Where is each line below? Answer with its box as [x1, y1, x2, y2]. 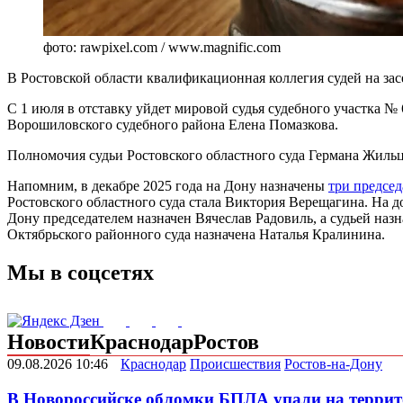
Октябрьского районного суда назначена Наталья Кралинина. [7, 227, 385, 243]
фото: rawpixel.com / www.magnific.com [43, 40, 281, 56]
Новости [7, 330, 90, 354]
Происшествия [190, 356, 281, 372]
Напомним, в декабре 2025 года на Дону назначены [7, 178, 328, 194]
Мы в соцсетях [7, 261, 154, 285]
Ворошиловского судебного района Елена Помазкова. [7, 117, 338, 133]
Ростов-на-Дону [284, 356, 382, 372]
